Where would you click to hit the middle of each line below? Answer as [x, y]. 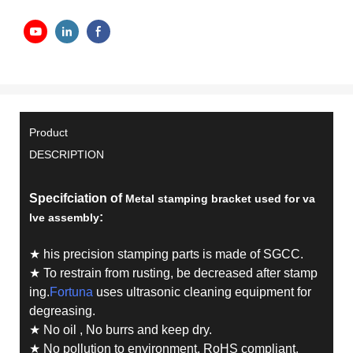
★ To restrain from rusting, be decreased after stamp [173, 273]
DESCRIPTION [66, 155]
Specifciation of [77, 199]
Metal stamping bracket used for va [220, 199]
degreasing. [62, 311]
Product [48, 133]
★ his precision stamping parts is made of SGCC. [166, 255]
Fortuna [71, 292]
